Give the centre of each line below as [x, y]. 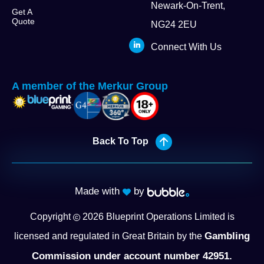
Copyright [51, 217]
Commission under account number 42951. [132, 256]
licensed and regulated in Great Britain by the [109, 236]
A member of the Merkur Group [90, 86]
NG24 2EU [174, 24]
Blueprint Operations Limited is [169, 217]
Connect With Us [187, 47]
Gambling [227, 236]
